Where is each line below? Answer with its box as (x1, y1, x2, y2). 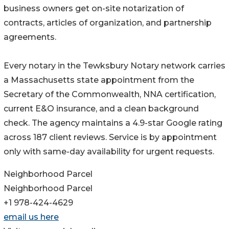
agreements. (4, 32, 56, 42)
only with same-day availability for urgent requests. (4, 147, 214, 157)
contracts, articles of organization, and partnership (4, 18, 212, 28)
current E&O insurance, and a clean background (4, 104, 199, 114)
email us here (4, 212, 59, 222)
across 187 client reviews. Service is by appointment (4, 132, 217, 143)
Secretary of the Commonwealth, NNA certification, (4, 89, 216, 100)
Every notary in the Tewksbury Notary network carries (4, 61, 225, 71)
